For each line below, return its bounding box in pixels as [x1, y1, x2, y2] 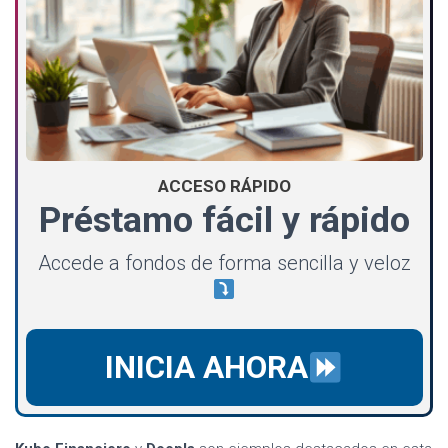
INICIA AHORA [104, 349, 308, 387]
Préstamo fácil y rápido [38, 199, 410, 242]
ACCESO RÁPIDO [157, 176, 291, 197]
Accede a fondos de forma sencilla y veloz [37, 251, 411, 276]
